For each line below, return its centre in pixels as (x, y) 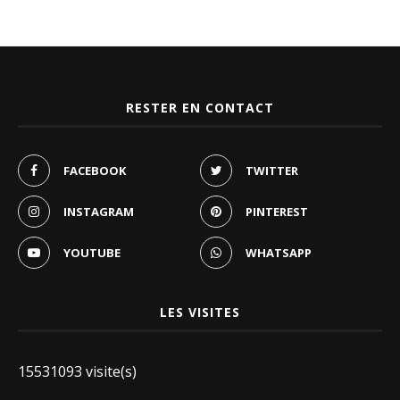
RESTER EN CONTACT (200, 108)
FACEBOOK (95, 171)
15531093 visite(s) (77, 371)
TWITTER (272, 171)
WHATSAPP (279, 253)
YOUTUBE (92, 253)
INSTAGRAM (99, 212)
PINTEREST (277, 212)
